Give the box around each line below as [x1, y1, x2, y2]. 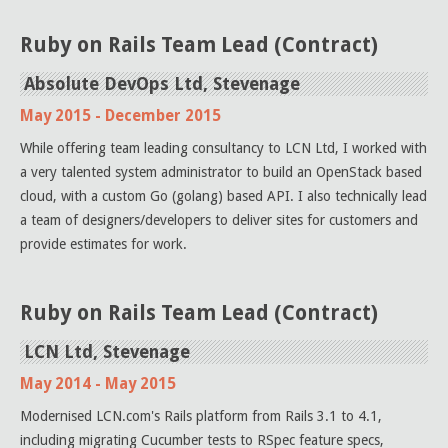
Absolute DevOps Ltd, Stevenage [24, 74, 300, 94]
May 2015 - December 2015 [20, 107, 221, 125]
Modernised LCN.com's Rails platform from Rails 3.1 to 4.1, [20, 408, 382, 424]
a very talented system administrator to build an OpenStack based [20, 164, 422, 180]
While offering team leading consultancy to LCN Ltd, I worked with [20, 140, 427, 156]
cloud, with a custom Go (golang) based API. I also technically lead [20, 188, 427, 204]
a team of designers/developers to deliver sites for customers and [20, 212, 418, 228]
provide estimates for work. [20, 236, 187, 252]
